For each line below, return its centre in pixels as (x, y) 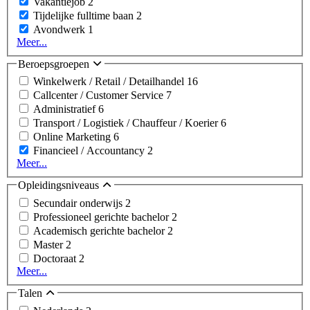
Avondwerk (61, 29)
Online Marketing (73, 137)
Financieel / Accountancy (90, 151)
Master (49, 245)
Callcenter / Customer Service (100, 95)
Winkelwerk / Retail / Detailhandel (110, 82)
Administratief (66, 109)
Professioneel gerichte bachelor (102, 217)
